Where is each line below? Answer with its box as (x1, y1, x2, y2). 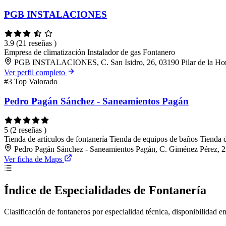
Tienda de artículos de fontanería (4, 134, 109, 143)
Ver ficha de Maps (4, 154, 64, 163)
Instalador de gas (87, 48, 143, 57)
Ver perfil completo (4, 68, 67, 77)
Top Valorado (14, 77, 58, 86)
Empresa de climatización (4, 48, 87, 57)
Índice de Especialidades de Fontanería (4, 184, 206, 197)
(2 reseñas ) (10, 125, 46, 134)
